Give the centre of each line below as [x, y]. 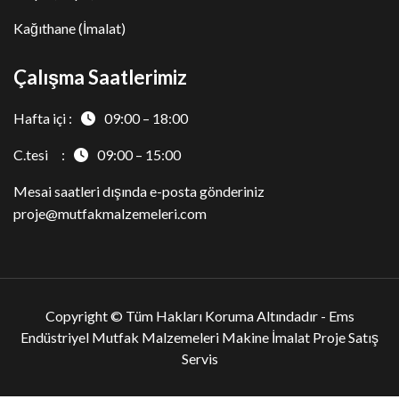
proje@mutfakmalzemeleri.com [110, 213]
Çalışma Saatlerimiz [100, 77]
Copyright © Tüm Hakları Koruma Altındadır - [187, 315]
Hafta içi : [43, 118]
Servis [199, 358]
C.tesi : [39, 154]
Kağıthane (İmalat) [69, 28]
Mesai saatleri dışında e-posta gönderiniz [139, 191]
